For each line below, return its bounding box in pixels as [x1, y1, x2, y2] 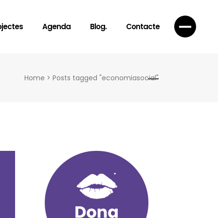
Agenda [42, 21, 71, 32]
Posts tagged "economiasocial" [53, 73, 159, 83]
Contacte [126, 21, 160, 32]
